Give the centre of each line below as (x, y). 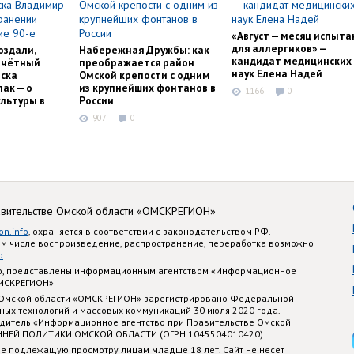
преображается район (137, 63)
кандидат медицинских (292, 61)
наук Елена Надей (277, 74)
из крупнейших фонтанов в (147, 88)
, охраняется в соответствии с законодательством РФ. (149, 231)
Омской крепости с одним (145, 75)
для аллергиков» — (279, 49)
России (96, 101)
